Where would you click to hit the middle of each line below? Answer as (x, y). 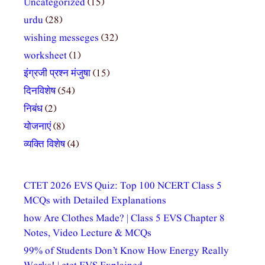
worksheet (45, 56)
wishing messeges (61, 38)
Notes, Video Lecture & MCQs (88, 234)
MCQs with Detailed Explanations (95, 201)
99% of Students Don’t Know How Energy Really (126, 251)
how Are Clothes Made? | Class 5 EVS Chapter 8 (124, 219)
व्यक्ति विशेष (44, 145)
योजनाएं (37, 127)
